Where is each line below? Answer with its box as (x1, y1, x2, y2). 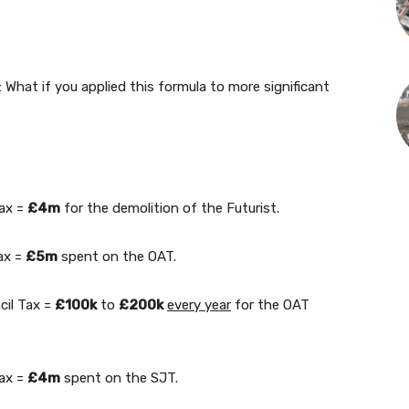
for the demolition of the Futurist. (60, 200, 279, 217)
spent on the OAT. (58, 248, 176, 266)
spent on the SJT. (60, 370, 178, 387)
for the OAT (231, 297, 309, 314)
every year (167, 297, 231, 314)
